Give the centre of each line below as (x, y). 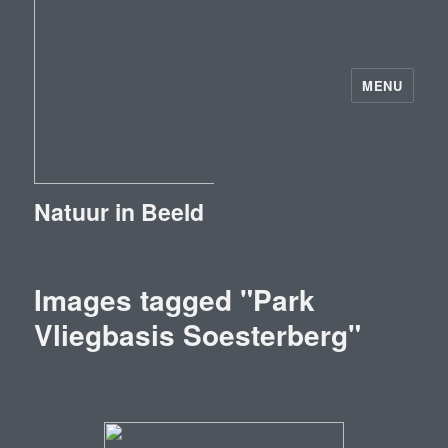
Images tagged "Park (175, 299)
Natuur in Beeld (119, 211)
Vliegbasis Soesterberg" (198, 334)
